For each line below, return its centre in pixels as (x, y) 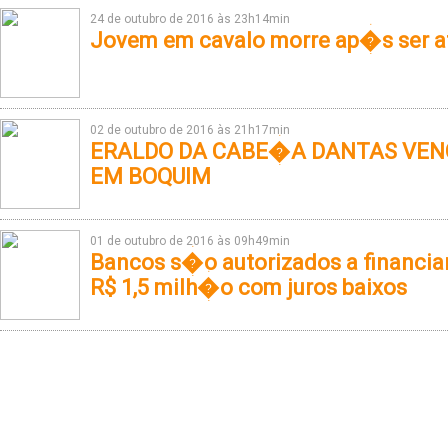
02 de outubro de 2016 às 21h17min (190, 130)
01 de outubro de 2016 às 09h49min (190, 241)
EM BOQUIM (150, 176)
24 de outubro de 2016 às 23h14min (190, 19)
